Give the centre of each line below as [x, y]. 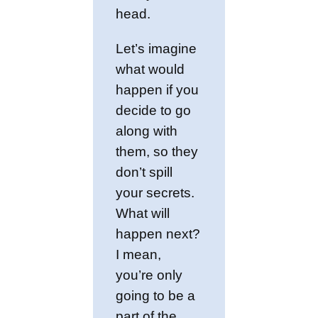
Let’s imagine [157, 48]
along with [147, 131]
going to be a [156, 295]
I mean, [139, 254]
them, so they [157, 151]
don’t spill [144, 172]
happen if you [158, 89]
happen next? [158, 234]
